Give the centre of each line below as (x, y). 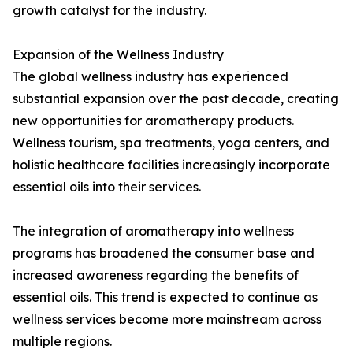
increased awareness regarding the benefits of (156, 275)
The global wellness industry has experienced (150, 77)
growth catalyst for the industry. (110, 11)
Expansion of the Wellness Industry (118, 55)
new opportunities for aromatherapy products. (153, 121)
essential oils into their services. (107, 187)
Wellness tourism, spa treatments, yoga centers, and (171, 143)
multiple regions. (62, 342)
